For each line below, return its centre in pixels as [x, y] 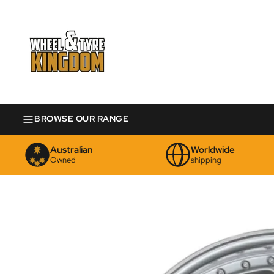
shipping [206, 160]
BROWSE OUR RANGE [81, 119]
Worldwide [213, 150]
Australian [72, 150]
